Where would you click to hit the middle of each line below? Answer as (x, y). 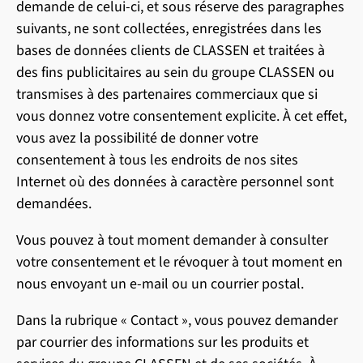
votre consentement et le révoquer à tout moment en (179, 262)
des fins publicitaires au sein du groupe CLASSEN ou (175, 73)
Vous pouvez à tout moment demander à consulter (172, 240)
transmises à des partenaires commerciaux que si (167, 94)
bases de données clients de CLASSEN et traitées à (171, 51)
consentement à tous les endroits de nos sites (157, 160)
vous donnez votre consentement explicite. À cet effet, (181, 116)
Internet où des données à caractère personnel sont (175, 182)
